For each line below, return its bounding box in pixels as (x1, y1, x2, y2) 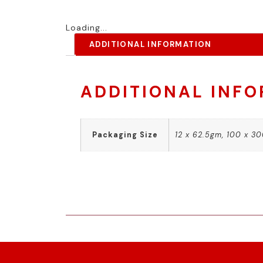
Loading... (66, 22, 107, 33)
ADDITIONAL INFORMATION (89, 39, 212, 49)
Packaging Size (92, 130, 158, 140)
